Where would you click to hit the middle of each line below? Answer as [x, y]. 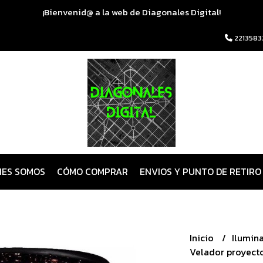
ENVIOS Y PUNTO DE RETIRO [200, 171]
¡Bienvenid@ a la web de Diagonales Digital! [131, 12]
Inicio [203, 238]
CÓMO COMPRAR [92, 171]
